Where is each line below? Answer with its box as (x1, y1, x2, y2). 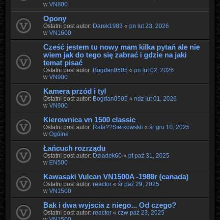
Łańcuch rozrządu (43, 144, 106, 152)
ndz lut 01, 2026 (134, 95, 177, 102)
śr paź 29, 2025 (117, 180, 159, 188)
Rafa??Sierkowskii (92, 123, 143, 131)
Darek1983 (92, 22, 123, 29)
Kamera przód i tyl (43, 87, 106, 95)
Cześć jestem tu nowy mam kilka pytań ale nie (43, 43, 200, 51)
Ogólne (49, 130, 69, 137)
